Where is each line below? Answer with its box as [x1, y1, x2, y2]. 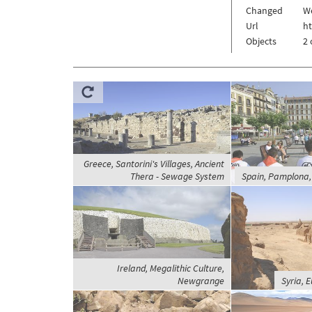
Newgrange [177, 274, 224, 287]
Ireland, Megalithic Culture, [116, 261, 224, 274]
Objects [245, 34, 276, 47]
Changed [245, 3, 283, 17]
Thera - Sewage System [130, 169, 224, 182]
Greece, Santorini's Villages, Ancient [83, 157, 224, 170]
